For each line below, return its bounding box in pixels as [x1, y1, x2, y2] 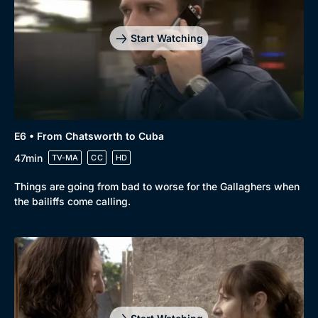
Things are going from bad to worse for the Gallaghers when [14, 180, 300, 192]
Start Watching [130, 32, 203, 45]
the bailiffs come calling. [14, 195, 131, 207]
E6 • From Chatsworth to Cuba [14, 130, 164, 142]
